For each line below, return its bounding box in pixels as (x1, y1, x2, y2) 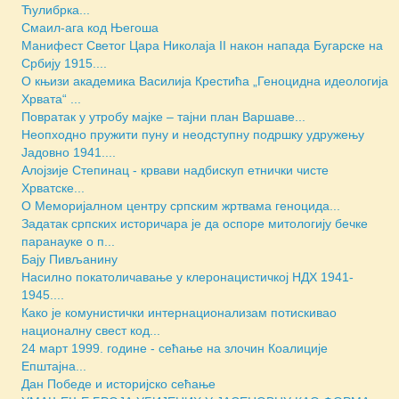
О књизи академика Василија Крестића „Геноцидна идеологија (21, 74, 388, 89)
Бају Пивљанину (21, 252, 118, 267)
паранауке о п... (21, 234, 115, 249)
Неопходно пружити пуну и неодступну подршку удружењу (21, 127, 364, 142)
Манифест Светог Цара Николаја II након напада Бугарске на (21, 38, 383, 53)
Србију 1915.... (21, 56, 107, 71)
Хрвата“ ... (21, 92, 81, 107)
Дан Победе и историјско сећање (21, 377, 216, 392)
